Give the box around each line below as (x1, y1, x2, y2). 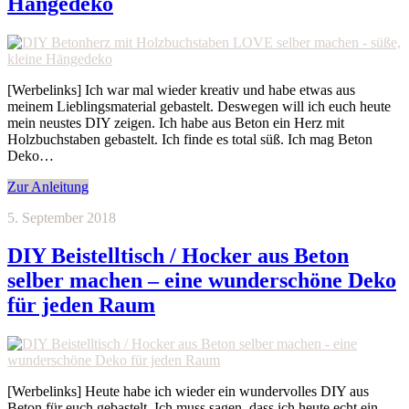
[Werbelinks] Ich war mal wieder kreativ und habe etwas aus (7, 81, 355, 98)
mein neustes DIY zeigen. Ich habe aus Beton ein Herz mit (7, 114, 344, 131)
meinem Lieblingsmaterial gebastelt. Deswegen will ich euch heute (7, 98, 391, 114)
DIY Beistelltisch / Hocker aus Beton (7, 244, 349, 268)
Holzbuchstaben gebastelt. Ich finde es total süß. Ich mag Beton (7, 131, 372, 147)
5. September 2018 (7, 209, 116, 225)
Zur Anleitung (7, 178, 89, 194)
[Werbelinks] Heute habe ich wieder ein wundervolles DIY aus (7, 383, 369, 400)
